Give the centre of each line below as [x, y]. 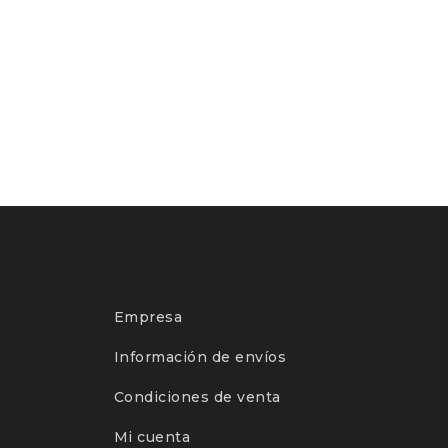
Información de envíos [200, 357]
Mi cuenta [152, 437]
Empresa [148, 317]
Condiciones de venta [197, 397]
